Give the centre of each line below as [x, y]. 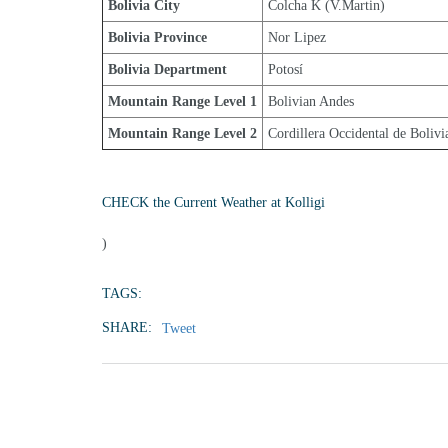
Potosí [285, 69]
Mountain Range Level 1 [182, 101]
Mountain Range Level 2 [182, 133]
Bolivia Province [157, 37]
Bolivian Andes [311, 101]
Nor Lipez [297, 37]
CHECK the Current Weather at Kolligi [213, 202]
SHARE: [127, 327]
